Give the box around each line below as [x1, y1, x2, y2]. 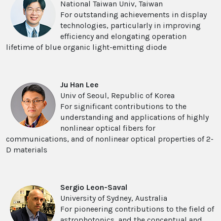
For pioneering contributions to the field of [60, 204, 214, 214]
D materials [6, 145, 47, 155]
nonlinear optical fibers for [60, 123, 155, 133]
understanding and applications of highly [60, 112, 209, 122]
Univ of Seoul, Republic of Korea [60, 91, 175, 101]
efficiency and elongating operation [60, 32, 186, 41]
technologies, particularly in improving [60, 21, 201, 31]
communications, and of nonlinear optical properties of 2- [6, 134, 214, 144]
